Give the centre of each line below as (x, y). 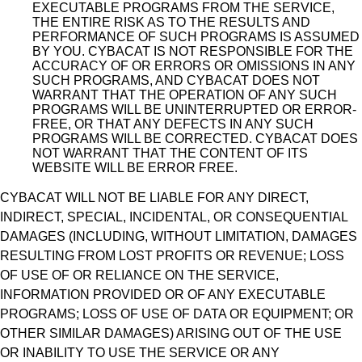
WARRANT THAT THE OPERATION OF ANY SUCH (185, 95)
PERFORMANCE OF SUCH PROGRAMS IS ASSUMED (196, 37)
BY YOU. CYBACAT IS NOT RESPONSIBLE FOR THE (193, 52)
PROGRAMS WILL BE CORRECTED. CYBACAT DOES (195, 139)
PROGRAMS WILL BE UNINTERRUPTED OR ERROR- (194, 110)
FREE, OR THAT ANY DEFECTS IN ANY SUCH (173, 124)
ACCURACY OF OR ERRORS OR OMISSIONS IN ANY (194, 66)
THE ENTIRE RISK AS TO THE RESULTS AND (171, 23)
